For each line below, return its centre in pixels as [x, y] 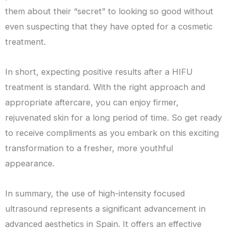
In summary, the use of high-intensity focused [95, 193]
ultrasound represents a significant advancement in [105, 208]
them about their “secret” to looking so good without [109, 11]
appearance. [30, 163]
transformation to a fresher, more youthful [89, 148]
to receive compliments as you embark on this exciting [112, 133]
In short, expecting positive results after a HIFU [99, 72]
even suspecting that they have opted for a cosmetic [109, 27]
